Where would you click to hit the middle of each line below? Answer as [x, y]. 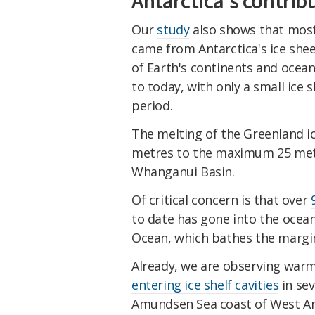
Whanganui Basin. [183, 172]
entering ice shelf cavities [205, 284]
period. [152, 106]
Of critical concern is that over [221, 199]
